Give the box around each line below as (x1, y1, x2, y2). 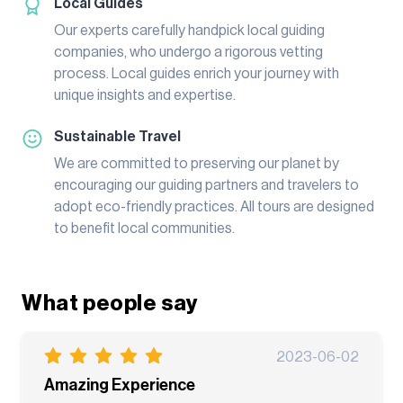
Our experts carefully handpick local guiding (54, 22, 325, 38)
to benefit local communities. (54, 220, 235, 236)
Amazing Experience (44, 376, 195, 393)
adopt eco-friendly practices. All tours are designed (54, 199, 374, 214)
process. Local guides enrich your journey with (54, 66, 339, 81)
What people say (22, 291, 198, 314)
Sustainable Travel (54, 129, 181, 144)
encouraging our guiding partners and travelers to (54, 177, 359, 193)
